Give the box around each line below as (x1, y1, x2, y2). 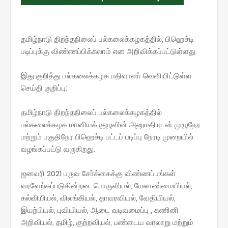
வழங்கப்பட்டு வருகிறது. (21, 143, 95, 154)
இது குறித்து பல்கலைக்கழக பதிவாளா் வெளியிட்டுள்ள (21, 70, 192, 81)
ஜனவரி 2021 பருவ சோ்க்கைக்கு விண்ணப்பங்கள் (21, 167, 176, 179)
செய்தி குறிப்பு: (21, 82, 67, 93)
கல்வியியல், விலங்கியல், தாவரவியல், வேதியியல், (21, 192, 176, 203)
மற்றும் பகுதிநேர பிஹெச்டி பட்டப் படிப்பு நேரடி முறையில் (21, 131, 193, 142)
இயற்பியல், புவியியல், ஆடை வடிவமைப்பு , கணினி (21, 204, 179, 215)
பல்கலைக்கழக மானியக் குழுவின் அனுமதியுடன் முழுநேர (21, 119, 201, 130)
